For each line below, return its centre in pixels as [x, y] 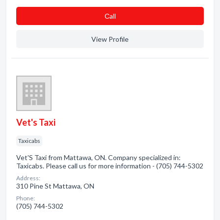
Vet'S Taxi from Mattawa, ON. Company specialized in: [98, 157]
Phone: [26, 198]
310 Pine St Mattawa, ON [55, 186]
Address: [28, 178]
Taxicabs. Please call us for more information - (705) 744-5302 [110, 166]
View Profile [110, 39]
